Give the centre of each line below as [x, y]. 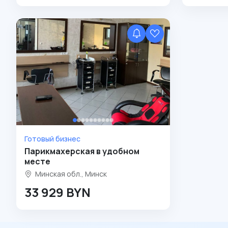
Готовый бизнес [52, 139]
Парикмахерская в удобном [82, 151]
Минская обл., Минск [70, 174]
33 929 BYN [58, 192]
